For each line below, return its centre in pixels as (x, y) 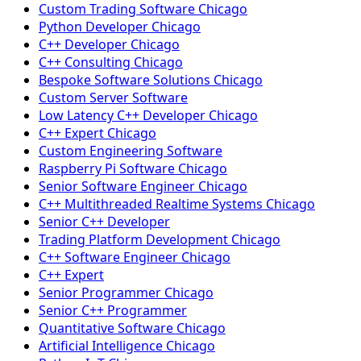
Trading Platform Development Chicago (160, 239)
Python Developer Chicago (120, 27)
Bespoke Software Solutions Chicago (151, 80)
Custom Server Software (113, 98)
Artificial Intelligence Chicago (127, 346)
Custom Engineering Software (131, 151)
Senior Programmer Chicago (126, 293)
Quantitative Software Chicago (132, 328)
